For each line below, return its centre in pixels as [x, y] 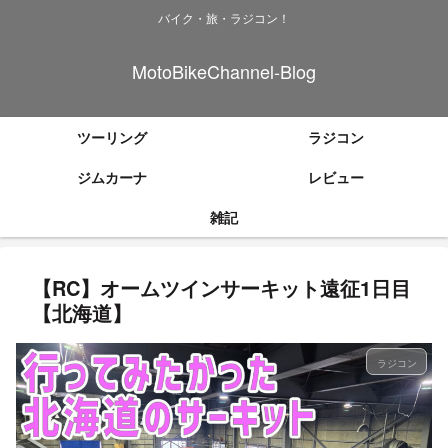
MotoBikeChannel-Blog [224, 71]
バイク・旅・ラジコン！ [224, 18]
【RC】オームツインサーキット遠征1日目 [221, 288]
